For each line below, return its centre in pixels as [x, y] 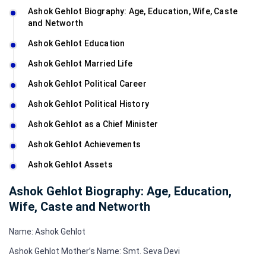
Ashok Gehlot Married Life [80, 63]
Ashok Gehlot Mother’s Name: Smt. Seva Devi [94, 251]
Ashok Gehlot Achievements [84, 144]
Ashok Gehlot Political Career [87, 83]
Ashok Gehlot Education [77, 43]
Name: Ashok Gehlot [47, 231]
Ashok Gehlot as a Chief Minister [93, 124]
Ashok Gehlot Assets [70, 164]
